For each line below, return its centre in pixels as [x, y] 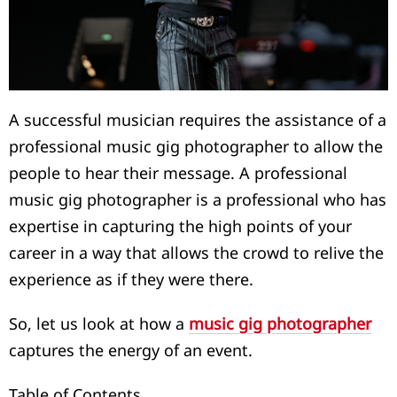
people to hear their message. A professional [178, 173]
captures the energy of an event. [131, 350]
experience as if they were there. [131, 280]
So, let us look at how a [99, 324]
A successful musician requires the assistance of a [198, 120]
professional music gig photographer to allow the [196, 147]
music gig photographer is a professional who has [198, 200]
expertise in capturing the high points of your [180, 226]
